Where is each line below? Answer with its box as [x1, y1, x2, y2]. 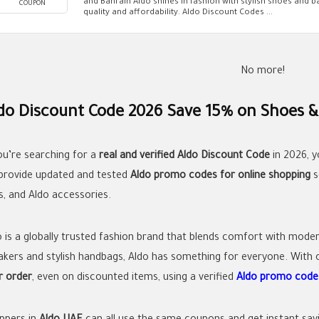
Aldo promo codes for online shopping [130, 170, 310, 182]
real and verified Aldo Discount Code [99, 150, 270, 162]
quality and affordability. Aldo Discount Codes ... [83, 8, 273, 18]
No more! [241, 66, 285, 78]
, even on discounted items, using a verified [32, 272, 236, 284]
